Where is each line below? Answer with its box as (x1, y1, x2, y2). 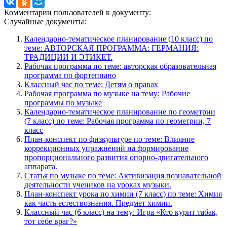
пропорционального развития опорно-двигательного (24, 153, 208, 162)
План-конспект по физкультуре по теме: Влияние (24, 134, 195, 143)
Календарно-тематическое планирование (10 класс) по (24, 34, 213, 43)
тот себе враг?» (24, 216, 77, 225)
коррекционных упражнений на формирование (24, 143, 188, 153)
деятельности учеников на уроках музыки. (24, 180, 171, 189)
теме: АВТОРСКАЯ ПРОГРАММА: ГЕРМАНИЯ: (24, 43, 199, 52)
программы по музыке (24, 98, 102, 107)
